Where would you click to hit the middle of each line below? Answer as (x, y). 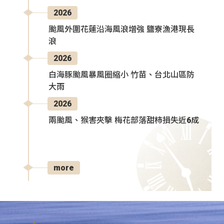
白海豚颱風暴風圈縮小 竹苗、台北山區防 (121, 74)
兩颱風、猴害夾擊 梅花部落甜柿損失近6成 (124, 120)
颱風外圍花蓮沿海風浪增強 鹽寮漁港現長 (121, 29)
